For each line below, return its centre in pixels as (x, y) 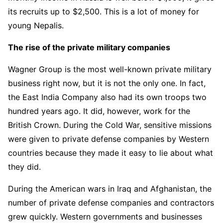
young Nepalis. (36, 26)
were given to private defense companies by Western (109, 139)
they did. (24, 167)
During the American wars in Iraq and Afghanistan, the (110, 189)
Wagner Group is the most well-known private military (110, 69)
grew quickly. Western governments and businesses (105, 217)
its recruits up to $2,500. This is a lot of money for (104, 12)
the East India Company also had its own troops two (107, 97)
